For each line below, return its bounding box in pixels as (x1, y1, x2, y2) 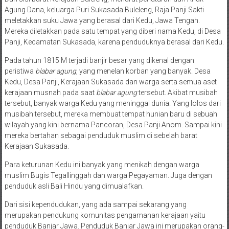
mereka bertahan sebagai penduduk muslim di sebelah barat (4, 131, 197, 140)
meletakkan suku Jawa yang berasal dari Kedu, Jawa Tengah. (4, 16, 200, 25)
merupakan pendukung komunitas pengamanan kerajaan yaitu (4, 211, 205, 219)
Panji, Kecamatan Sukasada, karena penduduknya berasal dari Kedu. (4, 38, 224, 46)
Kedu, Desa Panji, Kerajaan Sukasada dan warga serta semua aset (4, 78, 217, 86)
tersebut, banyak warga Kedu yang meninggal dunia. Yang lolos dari (4, 99, 221, 107)
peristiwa (4, 67, 35, 75)
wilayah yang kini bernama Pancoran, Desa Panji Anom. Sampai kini (4, 121, 222, 129)
